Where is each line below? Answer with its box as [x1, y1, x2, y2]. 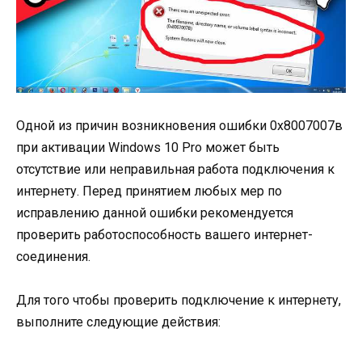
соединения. [16, 249, 90, 265]
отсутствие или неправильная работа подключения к [16, 162, 335, 178]
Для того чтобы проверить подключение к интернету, [16, 293, 341, 309]
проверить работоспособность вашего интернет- [16, 227, 313, 243]
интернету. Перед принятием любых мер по [16, 183, 282, 200]
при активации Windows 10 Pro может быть [16, 140, 280, 156]
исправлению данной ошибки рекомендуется [16, 205, 293, 221]
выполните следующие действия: [16, 314, 221, 330]
